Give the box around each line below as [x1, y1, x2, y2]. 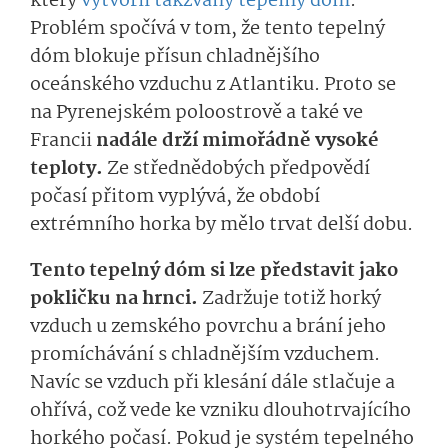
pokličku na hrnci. [30, 284, 202, 315]
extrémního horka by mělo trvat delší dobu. [30, 210, 417, 241]
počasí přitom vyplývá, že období [30, 182, 320, 213]
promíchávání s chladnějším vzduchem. [30, 340, 380, 371]
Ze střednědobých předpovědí [103, 154, 370, 185]
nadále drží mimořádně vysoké [96, 126, 379, 157]
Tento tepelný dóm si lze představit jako [30, 256, 398, 287]
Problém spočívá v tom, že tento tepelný [30, 14, 385, 45]
